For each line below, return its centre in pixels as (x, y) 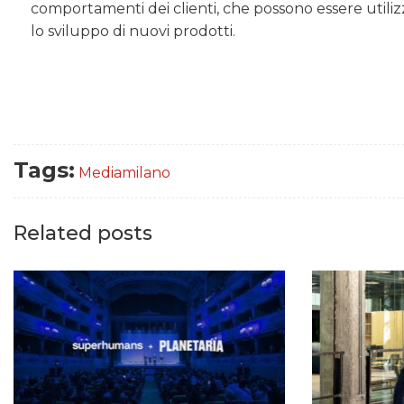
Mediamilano (124, 172)
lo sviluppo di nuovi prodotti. (133, 32)
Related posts (83, 233)
